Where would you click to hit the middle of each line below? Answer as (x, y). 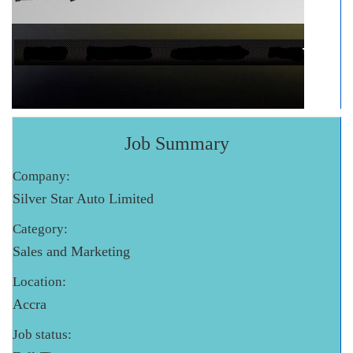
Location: (39, 282)
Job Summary (176, 144)
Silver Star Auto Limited (83, 199)
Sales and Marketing (71, 252)
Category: (40, 229)
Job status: (42, 335)
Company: (41, 176)
